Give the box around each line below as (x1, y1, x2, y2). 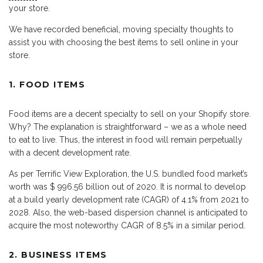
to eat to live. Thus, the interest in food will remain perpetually (9, 135, 242, 145)
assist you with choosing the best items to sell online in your (9, 38, 238, 48)
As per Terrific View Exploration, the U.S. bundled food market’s (9, 169, 248, 179)
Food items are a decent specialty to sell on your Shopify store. (9, 109, 251, 119)
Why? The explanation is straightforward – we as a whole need (9, 122, 247, 132)
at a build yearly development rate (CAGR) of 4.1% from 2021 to (9, 195, 249, 205)
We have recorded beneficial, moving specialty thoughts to (9, 25, 234, 35)
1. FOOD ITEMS (9, 79, 86, 90)
